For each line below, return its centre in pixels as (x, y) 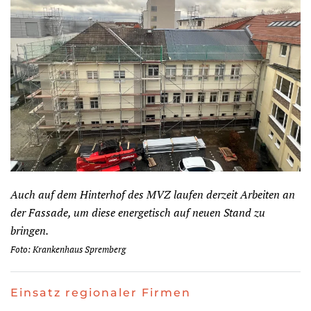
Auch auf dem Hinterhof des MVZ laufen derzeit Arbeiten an (153, 194)
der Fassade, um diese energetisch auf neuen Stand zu (138, 212)
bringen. (30, 230)
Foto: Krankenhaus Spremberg (68, 249)
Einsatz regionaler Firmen (101, 292)
